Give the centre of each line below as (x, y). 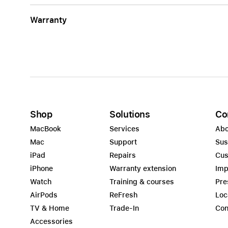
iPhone (41, 168)
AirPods (44, 195)
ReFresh (123, 195)
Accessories (51, 221)
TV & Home (50, 208)
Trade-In (124, 208)
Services (124, 129)
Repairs (123, 155)
